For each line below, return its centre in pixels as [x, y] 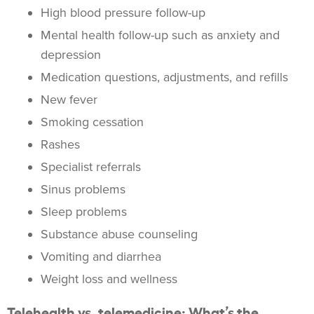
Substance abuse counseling [119, 234]
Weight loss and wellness [109, 279]
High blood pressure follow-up [123, 13]
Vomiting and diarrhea [101, 257]
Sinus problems [83, 190]
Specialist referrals [91, 167]
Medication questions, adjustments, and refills [164, 77]
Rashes [60, 145]
